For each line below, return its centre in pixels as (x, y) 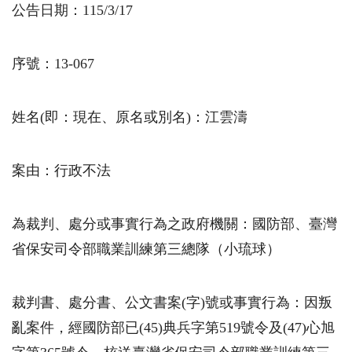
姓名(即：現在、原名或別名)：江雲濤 (130, 117)
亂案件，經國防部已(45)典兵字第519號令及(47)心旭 (173, 328)
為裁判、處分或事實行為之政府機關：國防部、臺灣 (174, 224)
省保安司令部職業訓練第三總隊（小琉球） (146, 249)
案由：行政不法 (61, 171)
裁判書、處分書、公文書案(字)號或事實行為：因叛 (172, 303)
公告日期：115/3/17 (72, 11)
